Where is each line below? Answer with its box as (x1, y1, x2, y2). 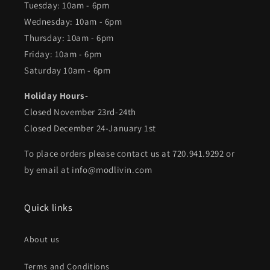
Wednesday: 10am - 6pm (24, 16, 122, 27)
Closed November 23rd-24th (24, 106, 136, 118)
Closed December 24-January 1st (24, 122, 156, 134)
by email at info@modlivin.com (24, 164, 152, 175)
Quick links (24, 201, 73, 214)
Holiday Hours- (24, 90, 89, 101)
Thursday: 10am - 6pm (24, 32, 114, 43)
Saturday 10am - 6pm (24, 64, 113, 76)
